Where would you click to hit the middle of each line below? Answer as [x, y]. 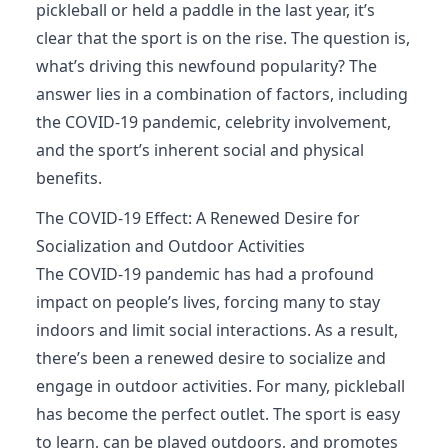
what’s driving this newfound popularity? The [206, 66]
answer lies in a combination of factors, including [222, 94]
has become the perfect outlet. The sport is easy [218, 414]
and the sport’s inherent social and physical [200, 150]
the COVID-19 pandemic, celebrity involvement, [213, 122]
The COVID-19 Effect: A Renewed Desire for [198, 218]
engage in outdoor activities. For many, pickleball [220, 386]
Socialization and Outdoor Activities [170, 246]
